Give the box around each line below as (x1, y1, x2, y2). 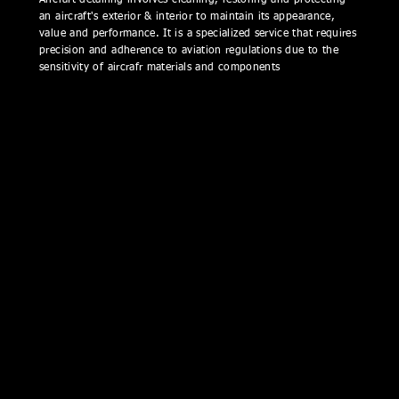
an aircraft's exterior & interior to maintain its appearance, (39, 12, 336, 23)
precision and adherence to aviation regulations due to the (39, 45, 339, 57)
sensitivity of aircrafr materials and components (39, 62, 281, 74)
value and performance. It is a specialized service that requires (39, 28, 357, 40)
